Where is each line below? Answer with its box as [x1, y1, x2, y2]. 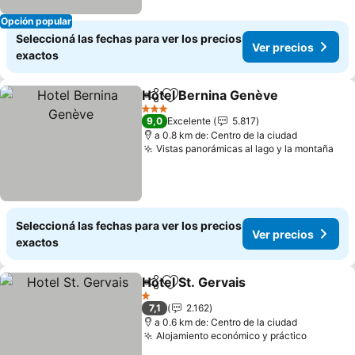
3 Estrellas [141, 108, 188, 120]
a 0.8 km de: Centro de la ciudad [155, 129, 298, 141]
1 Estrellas [141, 295, 186, 307]
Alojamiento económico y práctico [156, 330, 307, 342]
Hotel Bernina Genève [142, 87, 279, 103]
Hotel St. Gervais [142, 274, 246, 290]
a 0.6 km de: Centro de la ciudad [155, 316, 298, 328]
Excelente [167, 115, 212, 127]
